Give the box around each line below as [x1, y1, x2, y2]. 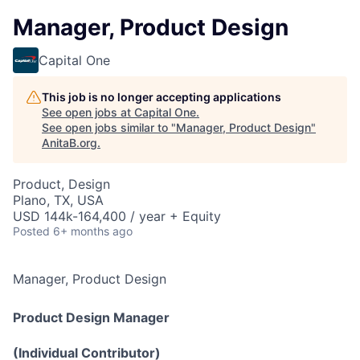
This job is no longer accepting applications [42, 90, 281, 104]
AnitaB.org [42, 136, 97, 149]
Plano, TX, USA [13, 192, 104, 208]
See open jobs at [42, 105, 134, 119]
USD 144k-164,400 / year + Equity [13, 208, 221, 224]
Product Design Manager [13, 309, 170, 326]
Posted [13, 224, 50, 238]
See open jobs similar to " [42, 121, 176, 134]
